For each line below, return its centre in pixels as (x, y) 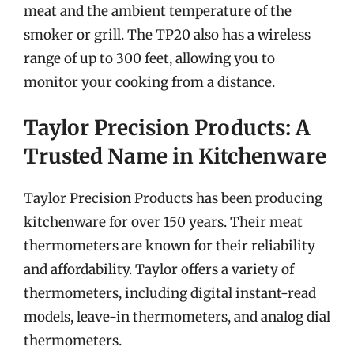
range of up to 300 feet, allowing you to (149, 58)
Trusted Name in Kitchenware (175, 156)
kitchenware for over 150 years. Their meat (163, 222)
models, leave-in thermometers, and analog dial (177, 317)
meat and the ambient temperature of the (158, 11)
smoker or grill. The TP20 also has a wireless (167, 34)
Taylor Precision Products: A (167, 128)
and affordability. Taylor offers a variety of (159, 269)
